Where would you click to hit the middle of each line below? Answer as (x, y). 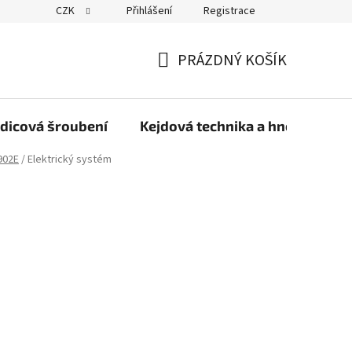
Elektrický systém (70, 160)
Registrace (229, 11)
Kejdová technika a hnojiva (229, 126)
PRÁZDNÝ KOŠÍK (232, 60)
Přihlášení (149, 11)
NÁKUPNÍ (188, 79)
